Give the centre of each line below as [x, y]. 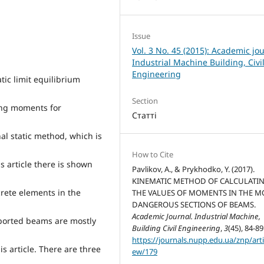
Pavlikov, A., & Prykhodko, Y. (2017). [194, 169]
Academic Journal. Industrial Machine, [197, 217]
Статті [145, 115]
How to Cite [153, 155]
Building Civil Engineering [176, 228]
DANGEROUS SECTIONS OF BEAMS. [194, 205]
